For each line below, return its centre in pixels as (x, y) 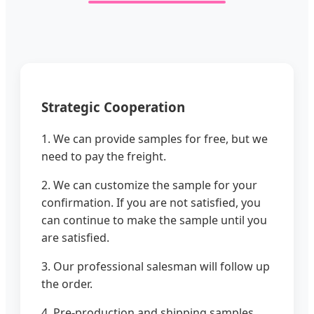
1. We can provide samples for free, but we (155, 138)
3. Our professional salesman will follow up (156, 266)
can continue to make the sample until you (154, 220)
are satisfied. (75, 237)
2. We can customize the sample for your (149, 185)
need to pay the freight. (104, 156)
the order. (67, 284)
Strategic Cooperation (113, 107)
